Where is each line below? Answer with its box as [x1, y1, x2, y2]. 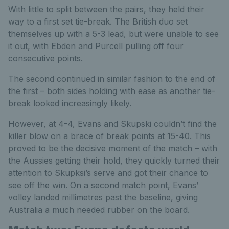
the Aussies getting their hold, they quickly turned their [8, 155, 220, 166]
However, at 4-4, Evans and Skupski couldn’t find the [8, 118, 217, 129]
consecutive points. [8, 53, 83, 63]
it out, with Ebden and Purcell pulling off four [8, 40, 184, 51]
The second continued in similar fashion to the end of [8, 73, 215, 84]
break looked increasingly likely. [8, 98, 131, 108]
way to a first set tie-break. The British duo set [8, 16, 188, 27]
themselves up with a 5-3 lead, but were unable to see [8, 28, 219, 39]
